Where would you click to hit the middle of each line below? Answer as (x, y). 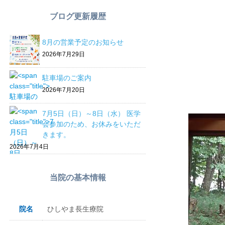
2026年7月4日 (29, 147)
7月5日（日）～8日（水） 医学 (91, 114)
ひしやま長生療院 (75, 209)
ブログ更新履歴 (78, 16)
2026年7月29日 (64, 54)
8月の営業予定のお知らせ (83, 42)
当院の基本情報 (78, 178)
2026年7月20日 (64, 90)
